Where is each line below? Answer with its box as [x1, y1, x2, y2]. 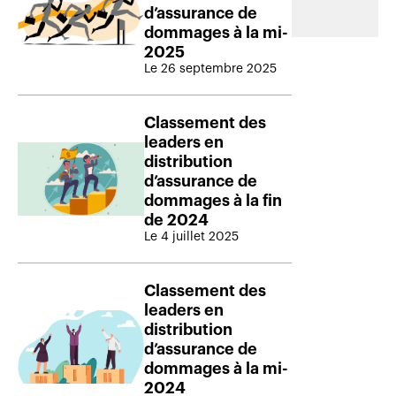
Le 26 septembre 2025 [144, 62, 277, 75]
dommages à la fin [144, 192, 282, 209]
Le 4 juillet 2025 [144, 230, 239, 243]
